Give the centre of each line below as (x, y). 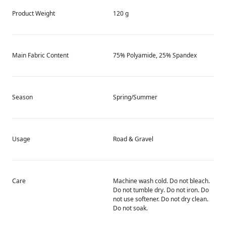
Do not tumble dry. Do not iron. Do (161, 190)
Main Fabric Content (40, 55)
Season (22, 97)
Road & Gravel (133, 139)
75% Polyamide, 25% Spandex (155, 55)
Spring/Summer (135, 97)
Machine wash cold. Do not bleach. (161, 181)
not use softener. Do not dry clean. (161, 199)
